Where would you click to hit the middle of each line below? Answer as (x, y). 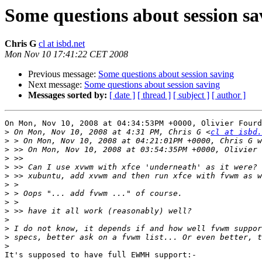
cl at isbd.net (62, 44)
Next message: (56, 85)
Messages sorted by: (68, 95)
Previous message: (63, 74)
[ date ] (122, 95)
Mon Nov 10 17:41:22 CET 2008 (66, 54)
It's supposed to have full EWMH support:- (101, 255)
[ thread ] (154, 95)
